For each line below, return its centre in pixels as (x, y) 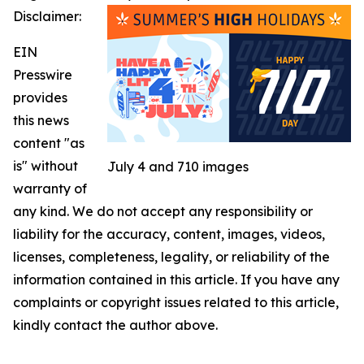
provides (40, 97)
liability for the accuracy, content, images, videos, (169, 234)
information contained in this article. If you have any (176, 279)
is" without (45, 166)
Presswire (43, 75)
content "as (49, 143)
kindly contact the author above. (115, 325)
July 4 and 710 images (178, 167)
